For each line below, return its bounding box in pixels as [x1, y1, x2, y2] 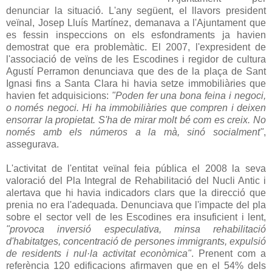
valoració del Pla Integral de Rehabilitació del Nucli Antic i [6, 175, 266, 186]
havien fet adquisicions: [6, 90, 112, 101]
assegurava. [6, 138, 59, 149]
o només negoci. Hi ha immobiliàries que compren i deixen [6, 102, 266, 113]
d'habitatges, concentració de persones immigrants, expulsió [6, 236, 266, 246]
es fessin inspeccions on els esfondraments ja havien [6, 29, 266, 40]
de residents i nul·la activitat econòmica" [6, 248, 191, 259]
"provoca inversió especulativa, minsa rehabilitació [6, 223, 266, 234]
